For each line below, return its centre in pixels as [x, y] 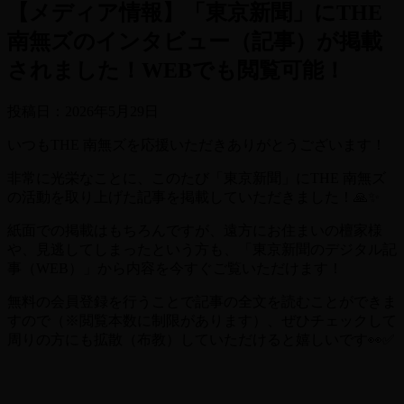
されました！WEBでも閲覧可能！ [176, 70]
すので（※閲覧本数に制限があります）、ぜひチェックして [202, 320]
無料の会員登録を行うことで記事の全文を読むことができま [202, 301]
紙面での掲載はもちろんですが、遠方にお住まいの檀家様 [195, 230]
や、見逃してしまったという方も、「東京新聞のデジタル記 [202, 249]
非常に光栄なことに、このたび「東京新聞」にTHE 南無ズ [197, 178]
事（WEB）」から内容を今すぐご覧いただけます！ [175, 268]
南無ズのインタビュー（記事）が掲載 [195, 41]
